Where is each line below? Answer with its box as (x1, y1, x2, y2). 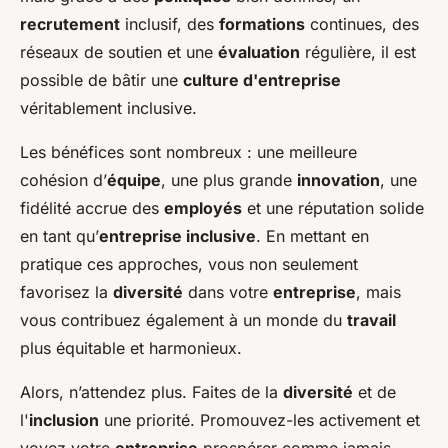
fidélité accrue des (20, 197, 164, 218)
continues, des (305, 13, 419, 34)
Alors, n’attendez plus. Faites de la (20, 381, 283, 402)
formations (219, 13, 305, 34)
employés (164, 197, 242, 218)
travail (347, 309, 396, 330)
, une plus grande (161, 169, 297, 190)
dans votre (183, 281, 273, 302)
